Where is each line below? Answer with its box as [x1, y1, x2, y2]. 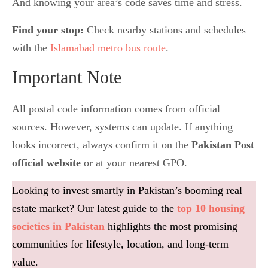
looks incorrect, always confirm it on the [12, 138, 191, 151]
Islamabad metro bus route [50, 41, 166, 54]
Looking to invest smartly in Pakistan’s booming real [12, 184, 242, 196]
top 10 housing [177, 202, 245, 214]
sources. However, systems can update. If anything [12, 120, 233, 133]
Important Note [12, 66, 121, 87]
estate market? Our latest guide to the [12, 202, 177, 214]
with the [12, 41, 50, 54]
